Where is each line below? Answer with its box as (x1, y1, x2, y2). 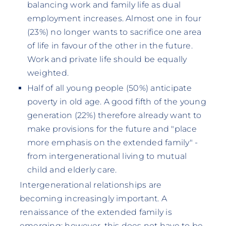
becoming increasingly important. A (19, 194, 167, 204)
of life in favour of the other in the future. (27, 41, 193, 51)
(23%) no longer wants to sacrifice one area (27, 27, 202, 37)
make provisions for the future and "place (27, 124, 197, 134)
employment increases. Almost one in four (27, 14, 202, 24)
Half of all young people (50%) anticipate (27, 83, 192, 93)
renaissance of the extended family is (19, 207, 172, 217)
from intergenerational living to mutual (27, 151, 187, 161)
